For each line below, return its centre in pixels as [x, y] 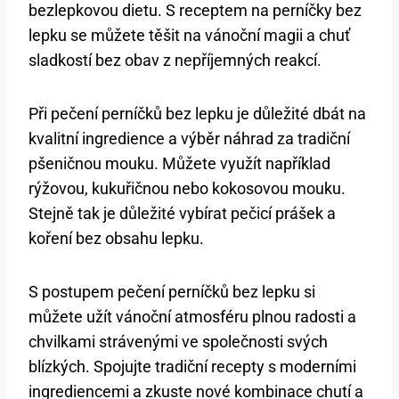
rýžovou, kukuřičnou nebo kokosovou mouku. [187, 188]
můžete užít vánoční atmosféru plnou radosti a [192, 316]
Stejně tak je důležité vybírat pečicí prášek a [182, 213]
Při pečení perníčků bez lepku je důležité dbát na [197, 113]
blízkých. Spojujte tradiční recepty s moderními [192, 366]
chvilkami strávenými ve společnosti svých [178, 341]
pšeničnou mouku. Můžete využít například [179, 163]
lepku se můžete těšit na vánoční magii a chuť [189, 35]
